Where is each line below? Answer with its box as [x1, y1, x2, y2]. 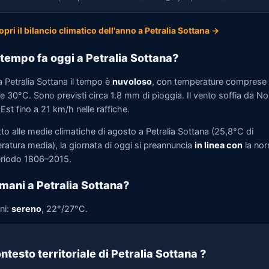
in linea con [195, 140, 243, 151]
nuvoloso [112, 76, 152, 87]
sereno [11, 203, 41, 214]
